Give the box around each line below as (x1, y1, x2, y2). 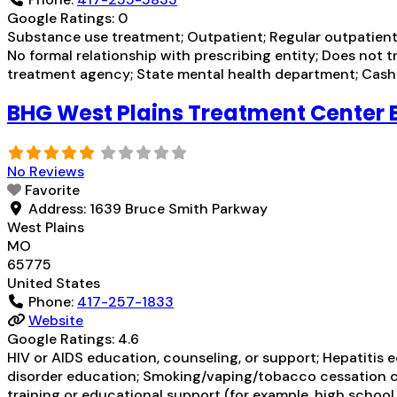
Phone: (28, 292, 77, 312)
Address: (28, 199, 90, 219)
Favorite (25, 181, 80, 200)
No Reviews (7, 162, 84, 182)
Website (28, 311, 83, 331)
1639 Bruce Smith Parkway (90, 199, 268, 219)
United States (7, 274, 100, 293)
